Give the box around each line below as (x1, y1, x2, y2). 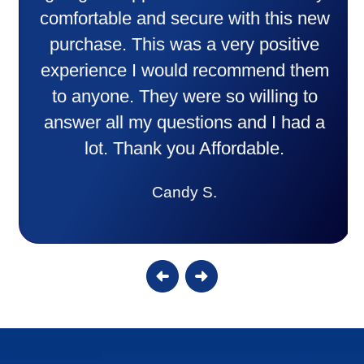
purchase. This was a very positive (47, 35, 317, 55)
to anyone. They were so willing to (49, 87, 315, 107)
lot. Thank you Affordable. (82, 139, 282, 159)
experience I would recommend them (37, 61, 327, 81)
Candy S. (149, 184, 214, 201)
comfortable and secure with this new (37, 9, 327, 29)
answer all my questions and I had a (41, 113, 323, 133)
